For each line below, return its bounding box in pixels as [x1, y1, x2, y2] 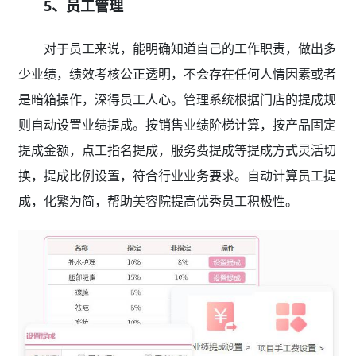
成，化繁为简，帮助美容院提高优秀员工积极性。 [17, 192, 298, 211]
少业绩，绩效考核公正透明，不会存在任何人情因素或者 [17, 65, 336, 83]
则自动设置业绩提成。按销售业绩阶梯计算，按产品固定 [17, 116, 336, 134]
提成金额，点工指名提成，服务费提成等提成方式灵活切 [17, 141, 336, 160]
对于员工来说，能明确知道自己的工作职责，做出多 [43, 40, 336, 58]
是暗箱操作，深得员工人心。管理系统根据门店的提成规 [17, 91, 336, 109]
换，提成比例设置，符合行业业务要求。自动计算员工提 [17, 167, 336, 185]
